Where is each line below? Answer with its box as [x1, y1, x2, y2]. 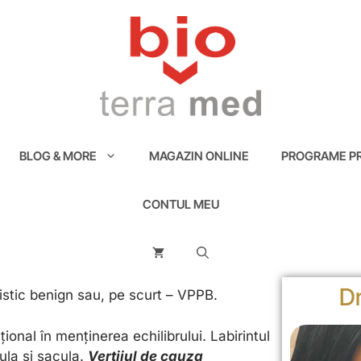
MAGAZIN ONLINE [148, 148, 249, 164]
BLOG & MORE [19, 148, 97, 164]
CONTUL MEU [142, 197, 219, 213]
